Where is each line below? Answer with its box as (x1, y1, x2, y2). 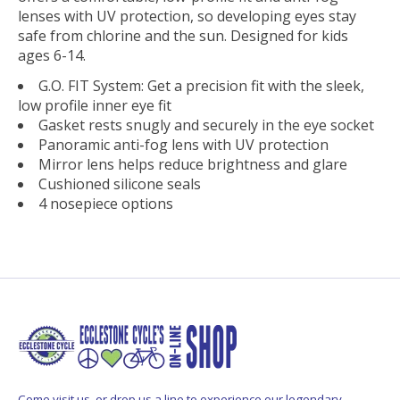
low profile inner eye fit (18, 95, 171, 115)
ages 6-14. (18, 45, 86, 65)
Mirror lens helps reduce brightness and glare (38, 154, 347, 174)
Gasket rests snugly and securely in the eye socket (38, 114, 374, 135)
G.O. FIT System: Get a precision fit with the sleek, (38, 75, 364, 96)
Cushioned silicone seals (38, 173, 201, 194)
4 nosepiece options (38, 193, 173, 213)
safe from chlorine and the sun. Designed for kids (18, 25, 348, 46)
